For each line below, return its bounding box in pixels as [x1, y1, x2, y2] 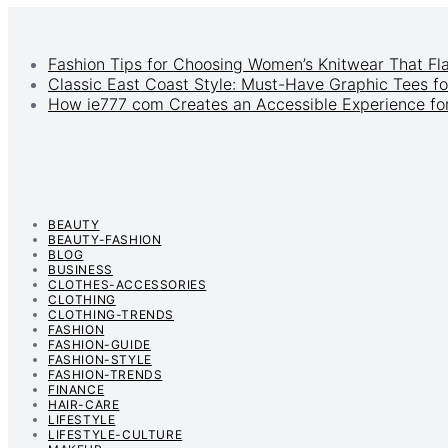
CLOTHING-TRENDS [48, 306, 174, 322]
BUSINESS [48, 261, 113, 277]
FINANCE [48, 381, 105, 397]
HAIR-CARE [48, 396, 120, 412]
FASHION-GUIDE [48, 336, 151, 352]
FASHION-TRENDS [48, 366, 163, 382]
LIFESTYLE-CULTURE [48, 426, 183, 442]
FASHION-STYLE [48, 351, 152, 367]
